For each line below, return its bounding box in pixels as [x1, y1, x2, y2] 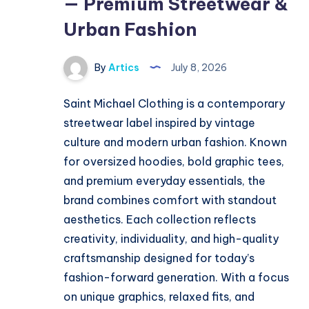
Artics [106, 61, 139, 74]
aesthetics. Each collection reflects [63, 212, 256, 227]
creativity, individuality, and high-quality [63, 232, 279, 246]
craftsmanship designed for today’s [63, 251, 255, 266]
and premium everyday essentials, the [63, 174, 266, 188]
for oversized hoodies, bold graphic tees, [63, 154, 284, 169]
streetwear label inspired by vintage [63, 116, 255, 130]
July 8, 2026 [169, 61, 227, 74]
